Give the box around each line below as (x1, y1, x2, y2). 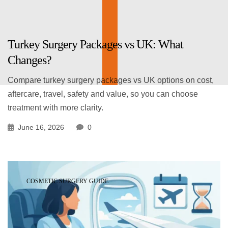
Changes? (8, 53, 51, 67)
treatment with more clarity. (8, 103, 103, 112)
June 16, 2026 (18, 123, 64, 132)
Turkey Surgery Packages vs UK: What (8, 38, 183, 51)
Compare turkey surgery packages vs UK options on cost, (8, 76, 214, 85)
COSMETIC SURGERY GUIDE (26, 178, 108, 185)
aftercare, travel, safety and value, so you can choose (8, 90, 198, 99)
